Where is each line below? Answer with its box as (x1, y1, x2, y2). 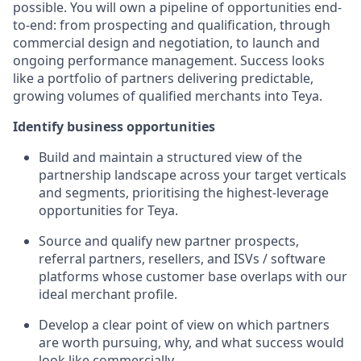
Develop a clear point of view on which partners (39, 316, 330, 334)
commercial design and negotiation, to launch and (13, 34, 320, 52)
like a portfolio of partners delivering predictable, (13, 69, 313, 87)
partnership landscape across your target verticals (39, 166, 346, 184)
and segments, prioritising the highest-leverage (39, 184, 329, 201)
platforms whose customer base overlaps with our (39, 268, 347, 285)
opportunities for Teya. (39, 201, 178, 219)
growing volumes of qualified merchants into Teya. (13, 87, 322, 105)
